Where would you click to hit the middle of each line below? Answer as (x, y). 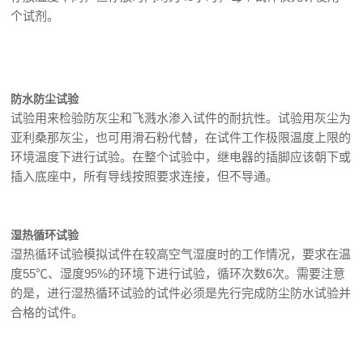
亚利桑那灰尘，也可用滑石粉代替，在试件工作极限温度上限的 (181, 137)
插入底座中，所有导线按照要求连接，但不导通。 (145, 176)
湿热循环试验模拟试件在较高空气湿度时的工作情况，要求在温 (181, 254)
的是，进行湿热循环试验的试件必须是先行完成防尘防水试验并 (181, 293)
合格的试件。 (47, 312)
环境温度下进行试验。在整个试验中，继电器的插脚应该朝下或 (181, 157)
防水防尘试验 (45, 99)
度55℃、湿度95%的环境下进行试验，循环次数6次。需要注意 (178, 273)
